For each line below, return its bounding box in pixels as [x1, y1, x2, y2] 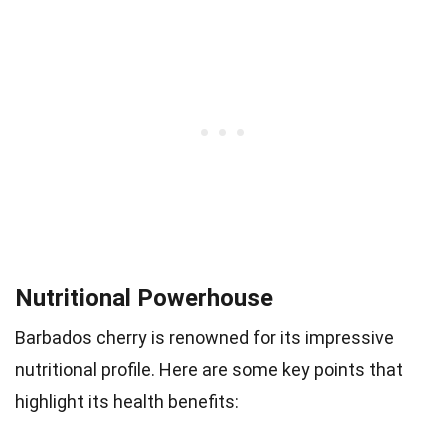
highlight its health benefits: [15, 390, 239, 412]
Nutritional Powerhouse [15, 283, 273, 312]
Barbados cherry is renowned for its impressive [15, 326, 394, 348]
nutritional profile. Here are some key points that [15, 358, 403, 380]
